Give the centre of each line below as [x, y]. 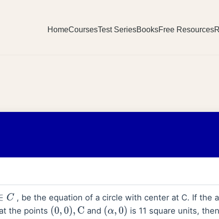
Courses [83, 30]
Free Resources [186, 30]
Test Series [117, 30]
